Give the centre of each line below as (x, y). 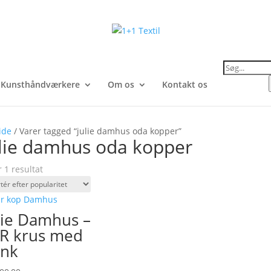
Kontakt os (185, 84)
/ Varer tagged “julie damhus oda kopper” (96, 131)
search (236, 72)
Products (241, 64)
